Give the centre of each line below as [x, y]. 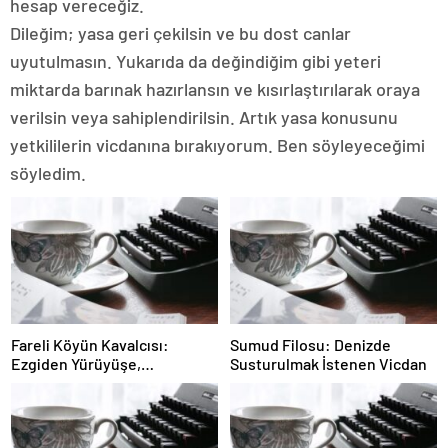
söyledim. [48, 172]
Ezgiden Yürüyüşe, [76, 364]
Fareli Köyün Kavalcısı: [90, 345]
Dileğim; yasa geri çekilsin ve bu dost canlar [180, 32]
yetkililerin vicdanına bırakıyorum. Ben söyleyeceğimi [217, 144]
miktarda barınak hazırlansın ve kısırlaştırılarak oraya [215, 88]
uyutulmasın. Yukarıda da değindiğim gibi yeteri [195, 60]
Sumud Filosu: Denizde [310, 345]
